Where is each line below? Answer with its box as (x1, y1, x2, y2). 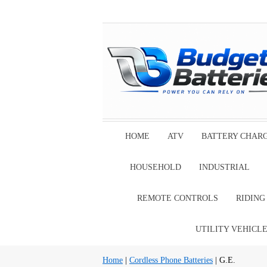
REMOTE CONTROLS (136, 194, 218, 203)
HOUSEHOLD (130, 163, 181, 172)
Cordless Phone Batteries (129, 256, 213, 265)
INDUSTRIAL (199, 163, 250, 172)
